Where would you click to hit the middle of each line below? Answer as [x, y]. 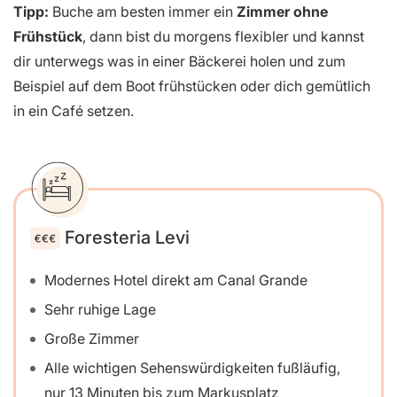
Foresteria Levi [127, 237]
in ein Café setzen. [74, 111]
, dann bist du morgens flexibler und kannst [223, 37]
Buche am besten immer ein [143, 12]
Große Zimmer [92, 339]
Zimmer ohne [282, 12]
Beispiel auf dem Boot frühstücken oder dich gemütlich [192, 86]
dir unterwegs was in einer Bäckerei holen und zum [179, 62]
